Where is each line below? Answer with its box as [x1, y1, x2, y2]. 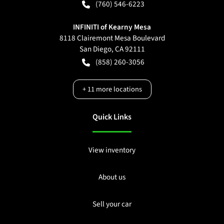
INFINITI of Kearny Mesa [73, 21, 151, 32]
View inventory [88, 144, 135, 155]
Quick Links [92, 111, 131, 122]
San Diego [79, 43, 111, 54]
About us [98, 171, 125, 182]
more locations [94, 83, 142, 94]
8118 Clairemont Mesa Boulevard [59, 32, 165, 43]
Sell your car [92, 198, 131, 209]
